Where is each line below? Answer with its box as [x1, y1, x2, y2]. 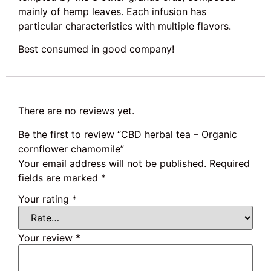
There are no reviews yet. [18, 105, 134, 117]
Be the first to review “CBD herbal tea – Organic [18, 128, 237, 140]
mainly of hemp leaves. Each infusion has [18, 5, 206, 18]
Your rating [18, 193, 72, 206]
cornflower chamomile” [18, 142, 124, 155]
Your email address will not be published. [18, 157, 206, 169]
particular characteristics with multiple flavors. [18, 19, 231, 32]
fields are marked [18, 171, 101, 184]
